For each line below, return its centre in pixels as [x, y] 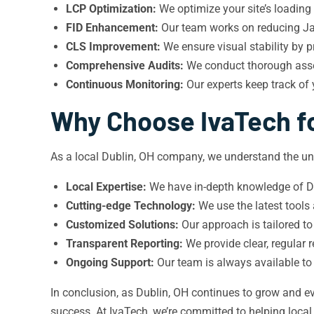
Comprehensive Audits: [125, 66]
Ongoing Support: [110, 262]
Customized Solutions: [122, 225]
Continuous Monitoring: [125, 84]
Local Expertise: [106, 187]
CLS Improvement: [113, 47]
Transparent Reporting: [124, 244]
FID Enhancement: [112, 28]
